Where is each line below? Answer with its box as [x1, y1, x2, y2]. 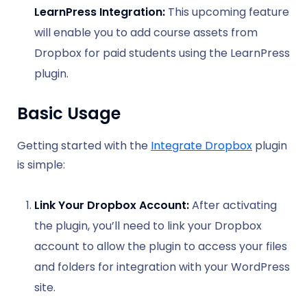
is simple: [17, 156, 65, 173]
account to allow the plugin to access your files [34, 238, 287, 254]
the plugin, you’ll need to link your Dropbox [34, 217, 262, 234]
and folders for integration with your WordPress [34, 258, 290, 275]
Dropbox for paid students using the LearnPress [34, 45, 290, 61]
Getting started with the [17, 137, 151, 153]
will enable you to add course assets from [34, 24, 258, 40]
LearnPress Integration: [34, 3, 165, 20]
